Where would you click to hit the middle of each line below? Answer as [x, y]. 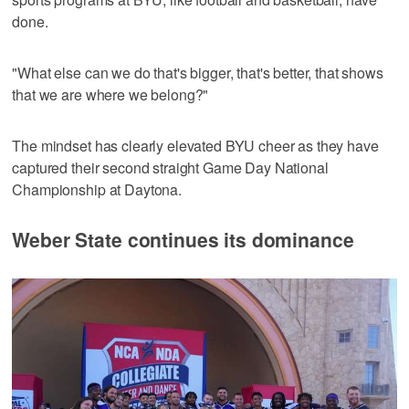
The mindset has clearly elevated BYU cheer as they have [195, 146]
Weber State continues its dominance [183, 240]
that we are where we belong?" [110, 95]
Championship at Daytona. [97, 190]
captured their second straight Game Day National [170, 168]
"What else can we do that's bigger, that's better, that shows [198, 73]
